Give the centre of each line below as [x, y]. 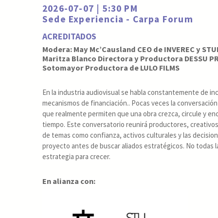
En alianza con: [69, 181]
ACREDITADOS [69, 36]
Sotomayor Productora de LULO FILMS [111, 68]
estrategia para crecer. [76, 156]
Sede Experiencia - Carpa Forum [118, 19]
